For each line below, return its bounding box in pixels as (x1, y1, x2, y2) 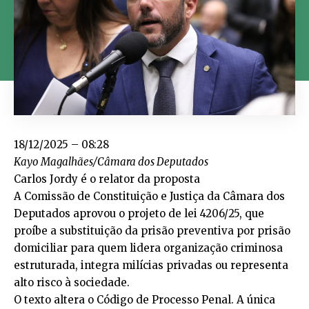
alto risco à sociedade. (14, 275, 130, 289)
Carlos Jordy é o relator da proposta (14, 172, 200, 186)
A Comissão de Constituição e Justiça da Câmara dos (14, 189, 285, 203)
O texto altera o (14, 292, 97, 306)
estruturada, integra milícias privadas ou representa (14, 258, 288, 272)
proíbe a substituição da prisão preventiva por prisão (14, 223, 290, 237)
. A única (231, 292, 275, 306)
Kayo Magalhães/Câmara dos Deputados (14, 154, 208, 168)
